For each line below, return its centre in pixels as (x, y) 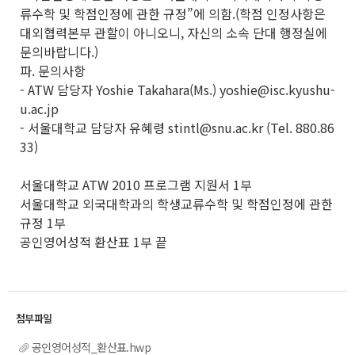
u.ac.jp (39, 109)
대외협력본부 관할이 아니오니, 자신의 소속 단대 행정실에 (174, 32)
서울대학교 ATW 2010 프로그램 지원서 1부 (136, 185)
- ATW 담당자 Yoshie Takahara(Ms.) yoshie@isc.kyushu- (177, 90)
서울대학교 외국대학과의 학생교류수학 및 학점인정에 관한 (176, 204)
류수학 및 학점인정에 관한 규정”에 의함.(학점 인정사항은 (173, 13)
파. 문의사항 (53, 71)
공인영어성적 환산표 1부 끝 (94, 242)
